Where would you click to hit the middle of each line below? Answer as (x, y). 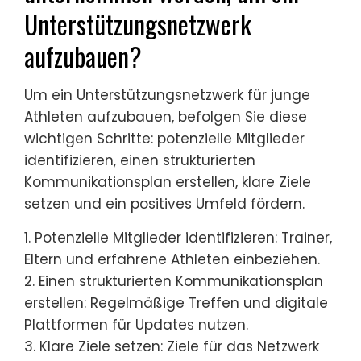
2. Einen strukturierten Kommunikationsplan (174, 282)
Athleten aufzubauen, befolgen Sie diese (166, 117)
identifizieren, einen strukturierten (140, 161)
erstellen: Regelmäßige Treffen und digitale (176, 303)
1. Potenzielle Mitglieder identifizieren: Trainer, (178, 238)
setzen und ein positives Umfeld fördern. (164, 204)
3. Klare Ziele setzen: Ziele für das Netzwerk (172, 347)
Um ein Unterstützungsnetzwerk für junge (167, 95)
